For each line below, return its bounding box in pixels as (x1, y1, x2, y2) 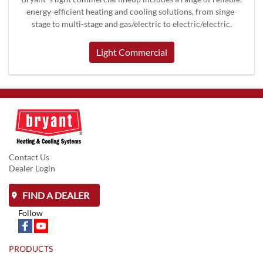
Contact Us (9, 151, 49, 162)
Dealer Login (9, 163, 55, 174)
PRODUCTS (9, 244, 53, 254)
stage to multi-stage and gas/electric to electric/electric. (31, 19, 232, 29)
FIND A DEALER (20, 189, 89, 201)
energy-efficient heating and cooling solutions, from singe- (26, 6, 237, 17)
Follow (18, 207, 43, 218)
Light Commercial (96, 46, 167, 58)
